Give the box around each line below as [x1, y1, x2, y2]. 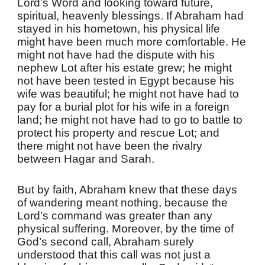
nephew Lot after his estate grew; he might [17, 62, 232, 74]
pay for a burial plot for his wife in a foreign [17, 101, 230, 113]
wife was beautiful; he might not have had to [17, 88, 240, 100]
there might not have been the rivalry [17, 140, 203, 152]
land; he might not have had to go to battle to [17, 114, 243, 126]
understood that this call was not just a [17, 248, 211, 261]
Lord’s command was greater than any [17, 209, 213, 222]
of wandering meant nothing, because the [17, 196, 228, 209]
